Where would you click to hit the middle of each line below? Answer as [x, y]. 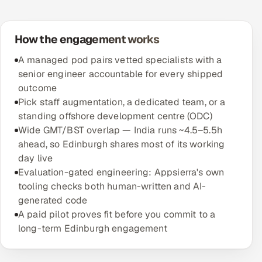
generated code [53, 200]
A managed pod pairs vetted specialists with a [120, 60]
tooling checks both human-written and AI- [112, 186]
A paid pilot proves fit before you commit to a [117, 214]
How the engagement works [87, 39]
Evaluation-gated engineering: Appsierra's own [121, 172]
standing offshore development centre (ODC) [115, 116]
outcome [38, 88]
